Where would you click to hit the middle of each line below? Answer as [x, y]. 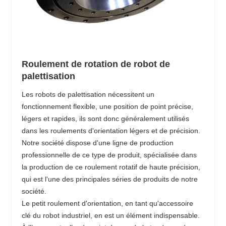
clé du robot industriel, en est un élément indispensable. [111, 216]
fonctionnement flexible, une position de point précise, [108, 107]
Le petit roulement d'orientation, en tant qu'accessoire [108, 204]
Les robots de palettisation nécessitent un [88, 95]
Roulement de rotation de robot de [96, 64]
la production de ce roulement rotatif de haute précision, [111, 167]
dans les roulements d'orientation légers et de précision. [111, 131]
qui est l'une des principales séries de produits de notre [110, 179]
